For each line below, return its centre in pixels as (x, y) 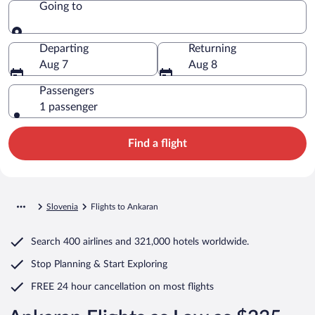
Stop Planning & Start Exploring (99, 264)
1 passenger (69, 107)
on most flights (181, 287)
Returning (212, 48)
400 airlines (88, 242)
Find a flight (157, 143)
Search (46, 242)
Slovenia (62, 206)
